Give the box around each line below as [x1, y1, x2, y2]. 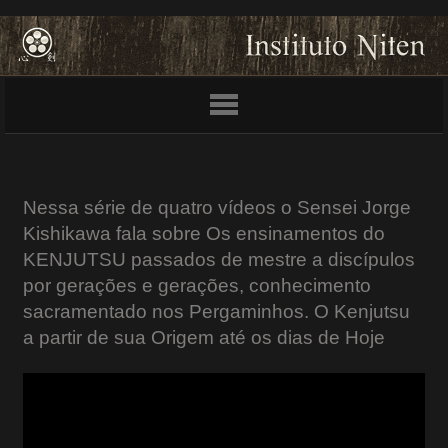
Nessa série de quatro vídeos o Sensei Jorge [22, 197, 411, 218]
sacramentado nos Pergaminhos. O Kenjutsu [22, 301, 410, 322]
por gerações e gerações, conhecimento [22, 275, 371, 296]
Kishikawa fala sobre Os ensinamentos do [22, 223, 385, 244]
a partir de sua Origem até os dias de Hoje [22, 327, 385, 348]
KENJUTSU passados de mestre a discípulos [22, 249, 415, 270]
